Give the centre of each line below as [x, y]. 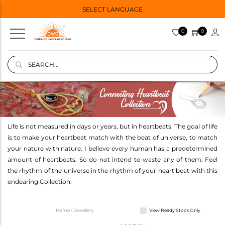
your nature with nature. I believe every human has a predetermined [113, 148]
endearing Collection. [40, 181]
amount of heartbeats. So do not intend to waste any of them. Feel [113, 159]
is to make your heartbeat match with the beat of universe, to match [113, 137]
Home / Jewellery [75, 210]
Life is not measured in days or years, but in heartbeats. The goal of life [113, 126]
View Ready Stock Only [175, 210]
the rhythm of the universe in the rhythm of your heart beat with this [113, 170]
